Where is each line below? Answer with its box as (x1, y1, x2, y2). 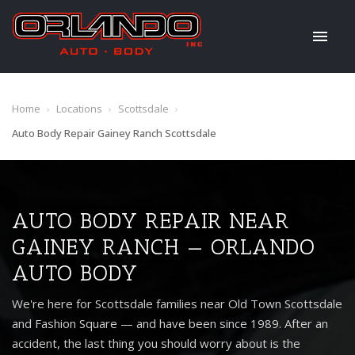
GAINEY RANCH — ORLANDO (12, 234, 315, 260)
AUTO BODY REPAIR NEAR (12, 208, 289, 234)
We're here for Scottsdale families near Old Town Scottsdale (12, 296, 342, 311)
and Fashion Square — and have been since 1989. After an (12, 315, 328, 331)
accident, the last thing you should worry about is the (12, 335, 300, 351)
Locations (56, 101, 102, 116)
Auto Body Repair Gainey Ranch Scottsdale (12, 126, 216, 140)
